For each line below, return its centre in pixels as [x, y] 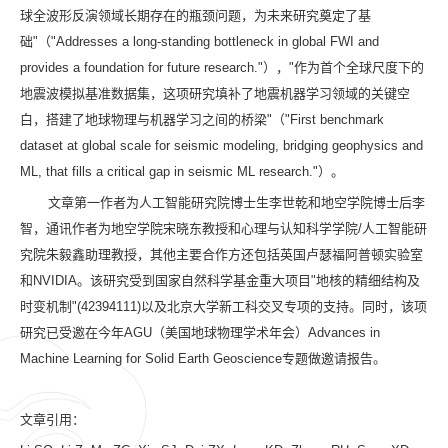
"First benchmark [334, 119]
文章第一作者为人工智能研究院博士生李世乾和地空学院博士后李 [236, 202]
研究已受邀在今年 [72, 332]
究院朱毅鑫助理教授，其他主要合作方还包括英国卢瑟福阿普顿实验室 [221, 254]
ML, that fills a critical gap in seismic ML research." [169, 171]
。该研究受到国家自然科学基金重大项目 [194, 280]
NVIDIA [55, 280]
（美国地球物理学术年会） [230, 332]
